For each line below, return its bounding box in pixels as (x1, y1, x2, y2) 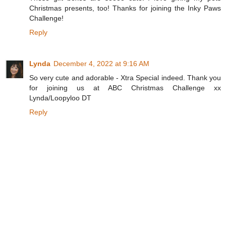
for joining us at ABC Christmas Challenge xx (29, 84, 221, 92)
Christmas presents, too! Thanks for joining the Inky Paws (29, 4, 221, 13)
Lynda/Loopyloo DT (29, 94, 91, 102)
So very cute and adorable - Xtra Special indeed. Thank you (29, 74, 221, 82)
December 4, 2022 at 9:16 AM (53, 60, 149, 68)
